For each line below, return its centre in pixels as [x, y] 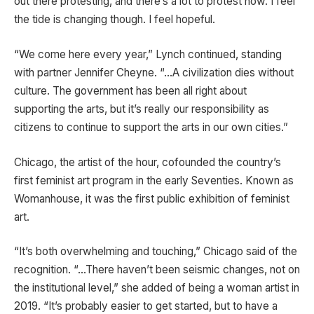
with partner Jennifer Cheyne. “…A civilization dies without [154, 72]
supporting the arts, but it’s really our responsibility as [142, 109]
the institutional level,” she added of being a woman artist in [157, 288]
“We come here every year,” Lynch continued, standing [148, 54]
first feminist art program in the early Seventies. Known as [154, 180]
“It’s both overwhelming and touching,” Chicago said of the [156, 252]
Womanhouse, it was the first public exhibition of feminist [152, 198]
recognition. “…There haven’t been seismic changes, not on [157, 270]
